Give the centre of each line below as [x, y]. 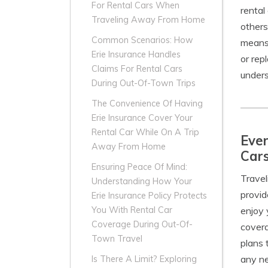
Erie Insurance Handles [136, 55]
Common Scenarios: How [142, 40]
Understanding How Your [142, 182]
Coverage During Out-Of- [142, 225]
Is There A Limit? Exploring [144, 259]
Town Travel [117, 239]
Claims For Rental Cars [137, 69]
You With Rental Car [132, 210]
